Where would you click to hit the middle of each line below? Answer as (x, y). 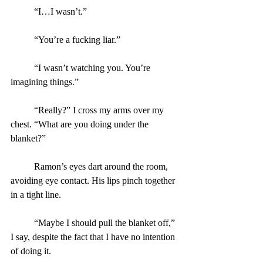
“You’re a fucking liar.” (77, 39)
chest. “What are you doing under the (81, 124)
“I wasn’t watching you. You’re (22, 68)
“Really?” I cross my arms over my (22, 110)
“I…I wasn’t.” (60, 11)
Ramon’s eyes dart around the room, (22, 166)
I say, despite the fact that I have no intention (94, 237)
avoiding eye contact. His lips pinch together (94, 180)
